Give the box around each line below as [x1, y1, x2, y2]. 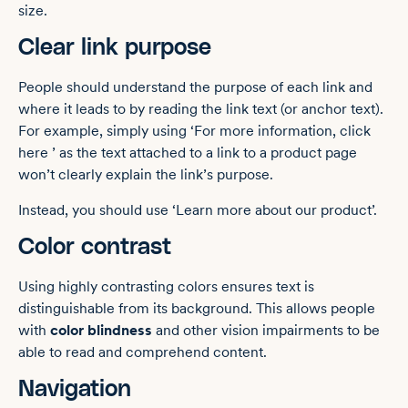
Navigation [18, 378, 131, 402]
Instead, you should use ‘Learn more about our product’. [18, 200, 377, 219]
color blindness [50, 321, 152, 340]
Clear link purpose [18, 36, 211, 60]
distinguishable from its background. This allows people [18, 300, 375, 318]
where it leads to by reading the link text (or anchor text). [18, 100, 383, 118]
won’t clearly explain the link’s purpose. [18, 166, 273, 184]
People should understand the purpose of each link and [18, 78, 372, 97]
